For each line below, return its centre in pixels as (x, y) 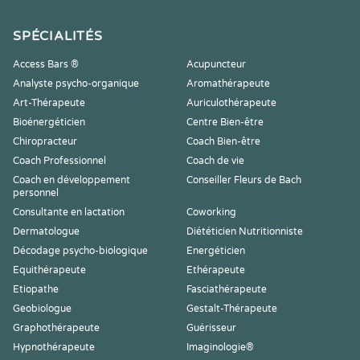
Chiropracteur (45, 141)
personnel (36, 193)
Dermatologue (46, 231)
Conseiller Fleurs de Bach (244, 180)
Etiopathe (36, 289)
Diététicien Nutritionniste (245, 231)
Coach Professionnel (59, 161)
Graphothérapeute (56, 328)
